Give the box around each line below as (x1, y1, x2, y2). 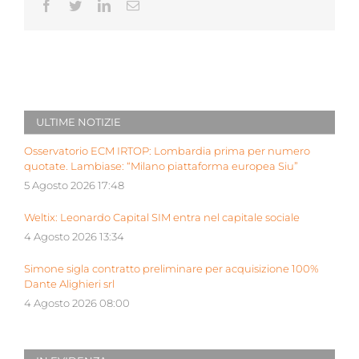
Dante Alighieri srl (24, 278, 115, 291)
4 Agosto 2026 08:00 (24, 297, 130, 310)
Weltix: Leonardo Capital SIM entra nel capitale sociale (24, 212, 300, 224)
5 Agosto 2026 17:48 (24, 179, 124, 192)
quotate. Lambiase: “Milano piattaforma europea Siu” (24, 160, 298, 173)
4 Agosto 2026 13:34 (24, 231, 124, 244)
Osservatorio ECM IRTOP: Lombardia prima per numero (24, 145, 310, 158)
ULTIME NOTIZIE (36, 115, 121, 129)
